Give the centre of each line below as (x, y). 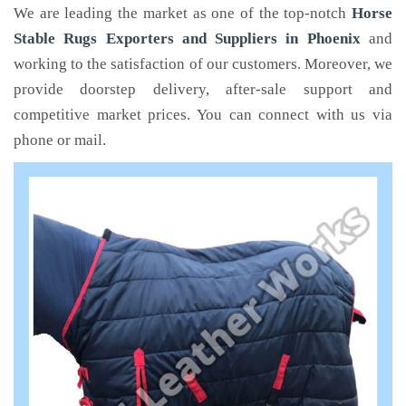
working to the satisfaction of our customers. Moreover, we (203, 64)
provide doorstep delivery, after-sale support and (203, 89)
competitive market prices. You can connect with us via (203, 115)
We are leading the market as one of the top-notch (183, 13)
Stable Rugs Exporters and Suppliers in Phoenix (187, 39)
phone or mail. (60, 140)
